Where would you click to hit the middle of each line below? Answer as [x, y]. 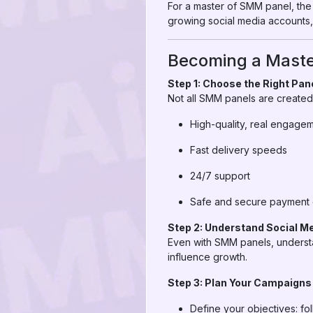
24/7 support [220, 176]
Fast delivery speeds [239, 150]
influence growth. [208, 257]
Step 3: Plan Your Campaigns [240, 283]
